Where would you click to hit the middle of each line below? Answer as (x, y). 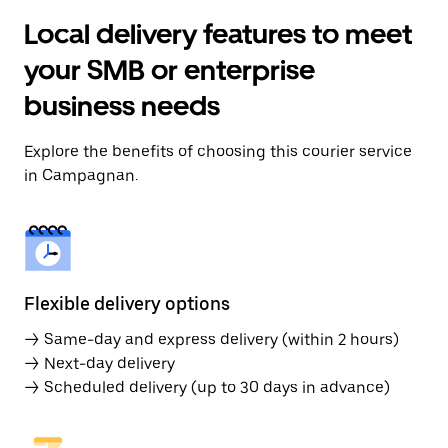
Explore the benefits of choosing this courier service (218, 151)
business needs (122, 106)
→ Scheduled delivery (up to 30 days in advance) (207, 387)
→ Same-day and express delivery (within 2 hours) (211, 339)
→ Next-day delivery (99, 363)
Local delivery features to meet (218, 34)
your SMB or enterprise (169, 70)
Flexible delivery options (127, 303)
